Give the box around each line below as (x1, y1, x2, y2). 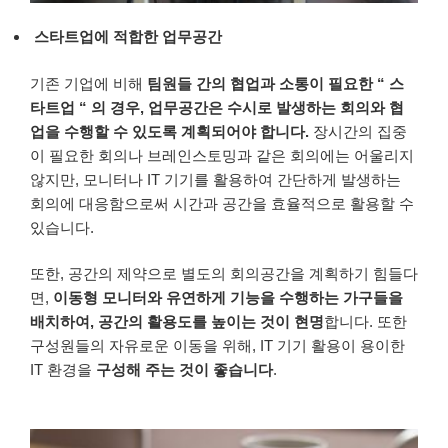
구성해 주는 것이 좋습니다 (92, 361, 273, 379)
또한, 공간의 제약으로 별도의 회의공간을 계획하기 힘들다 (30, 265, 418, 283)
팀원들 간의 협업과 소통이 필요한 (147, 74, 377, 92)
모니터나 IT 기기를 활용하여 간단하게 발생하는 (83, 170, 401, 188)
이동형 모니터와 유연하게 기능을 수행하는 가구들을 (53, 289, 403, 307)
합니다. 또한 (324, 313, 407, 331)
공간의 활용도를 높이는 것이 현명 (98, 313, 324, 331)
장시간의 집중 (309, 122, 407, 140)
